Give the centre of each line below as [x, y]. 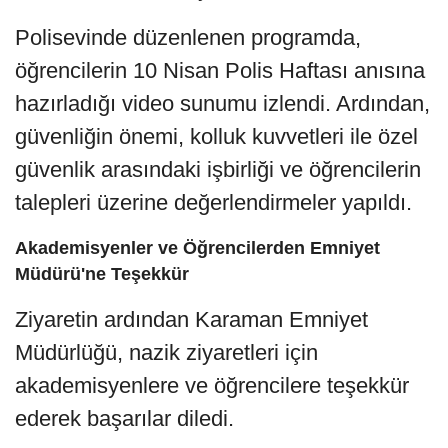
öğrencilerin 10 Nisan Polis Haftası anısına [220, 70]
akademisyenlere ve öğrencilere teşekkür [212, 385]
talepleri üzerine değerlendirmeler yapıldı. [213, 202]
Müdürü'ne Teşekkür [102, 273]
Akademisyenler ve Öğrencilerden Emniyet [197, 247]
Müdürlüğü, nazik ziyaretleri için [166, 352]
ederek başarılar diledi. [124, 418]
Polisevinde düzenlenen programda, [188, 37]
